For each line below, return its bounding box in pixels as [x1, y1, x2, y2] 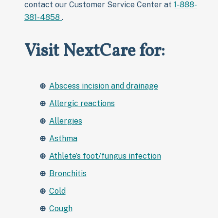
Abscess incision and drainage [49, 81, 158, 91]
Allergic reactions [49, 99, 115, 109]
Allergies [49, 116, 82, 126]
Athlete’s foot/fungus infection [49, 151, 161, 161]
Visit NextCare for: [24, 39, 165, 64]
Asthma [49, 134, 77, 144]
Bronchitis [49, 169, 87, 179]
